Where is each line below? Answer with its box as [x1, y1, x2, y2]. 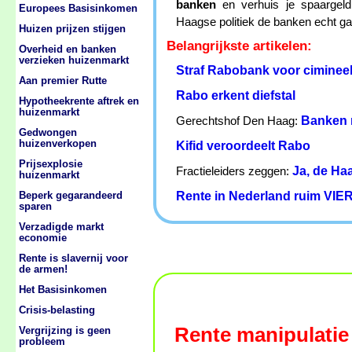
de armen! [19, 264, 68, 275]
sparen [19, 201, 52, 212]
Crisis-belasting [19, 305, 95, 316]
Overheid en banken [19, 44, 116, 55]
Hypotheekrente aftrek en [19, 96, 139, 107]
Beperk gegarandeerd [19, 190, 123, 201]
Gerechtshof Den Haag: [176, 115, 301, 127]
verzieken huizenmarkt [19, 55, 129, 66]
